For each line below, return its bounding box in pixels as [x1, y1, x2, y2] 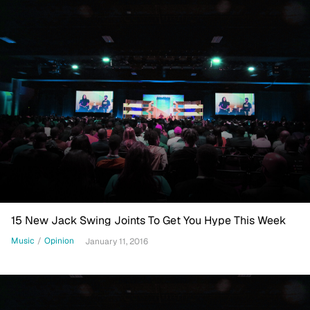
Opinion [44, 235, 74, 247]
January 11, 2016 [85, 235, 148, 247]
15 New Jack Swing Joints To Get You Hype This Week [11, 212, 286, 228]
